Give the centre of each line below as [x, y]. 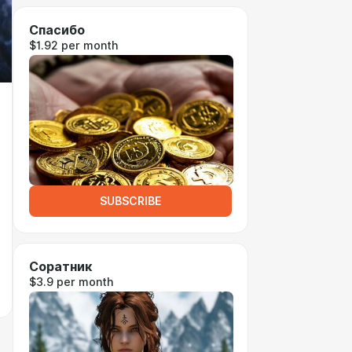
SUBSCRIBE [130, 201]
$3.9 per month [71, 282]
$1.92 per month [73, 46]
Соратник [60, 267]
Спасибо [57, 30]
